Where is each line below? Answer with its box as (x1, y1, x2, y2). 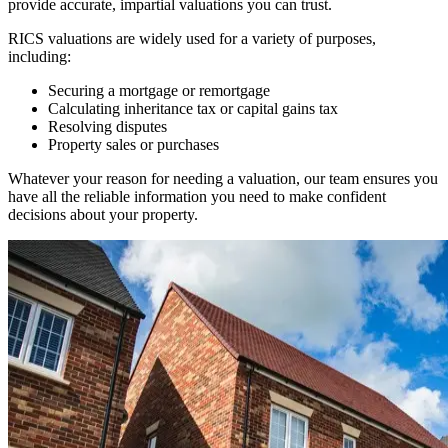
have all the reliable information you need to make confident (8, 187, 386, 205)
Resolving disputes (48, 117, 167, 135)
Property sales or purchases (48, 135, 219, 153)
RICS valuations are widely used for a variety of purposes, (8, 29, 376, 47)
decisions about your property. (8, 205, 198, 223)
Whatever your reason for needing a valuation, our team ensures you (8, 169, 438, 187)
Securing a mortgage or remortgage (48, 81, 270, 99)
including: (8, 47, 71, 65)
